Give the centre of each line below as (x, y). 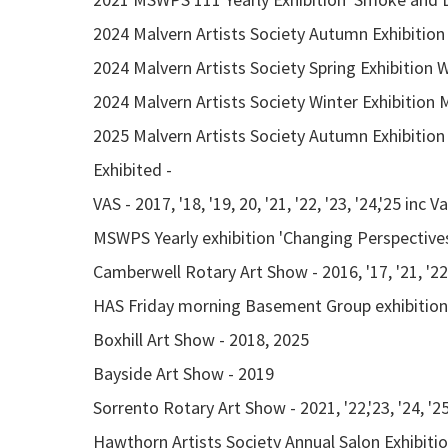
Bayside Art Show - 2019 (183, 373)
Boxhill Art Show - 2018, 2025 (201, 339)
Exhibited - (134, 169)
